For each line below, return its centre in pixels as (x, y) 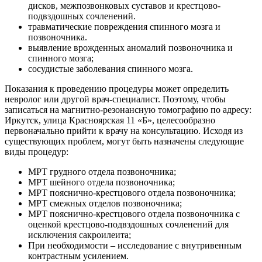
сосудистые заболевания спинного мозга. (111, 68)
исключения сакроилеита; (80, 235)
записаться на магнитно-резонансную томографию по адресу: (128, 109)
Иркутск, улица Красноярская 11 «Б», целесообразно (110, 120)
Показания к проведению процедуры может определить (117, 88)
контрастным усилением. (78, 256)
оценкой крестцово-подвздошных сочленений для (128, 224)
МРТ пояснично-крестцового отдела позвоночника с (134, 213)
